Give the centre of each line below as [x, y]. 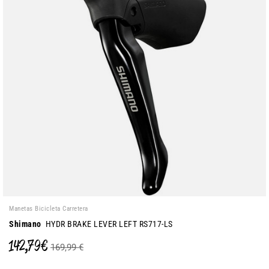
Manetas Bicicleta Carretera [49, 209]
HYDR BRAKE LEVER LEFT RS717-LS [107, 224]
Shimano [25, 224]
